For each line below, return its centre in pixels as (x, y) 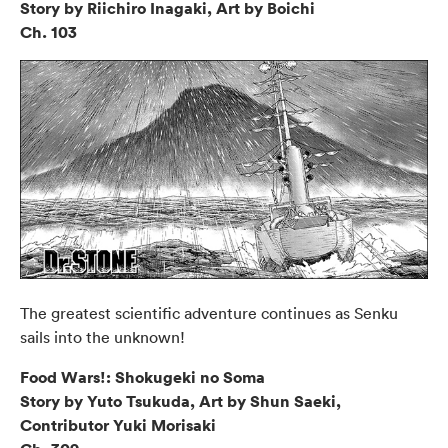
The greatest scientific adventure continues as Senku (209, 313)
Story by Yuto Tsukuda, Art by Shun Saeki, (180, 401)
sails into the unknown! (102, 337)
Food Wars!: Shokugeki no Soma (142, 377)
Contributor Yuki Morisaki (118, 425)
